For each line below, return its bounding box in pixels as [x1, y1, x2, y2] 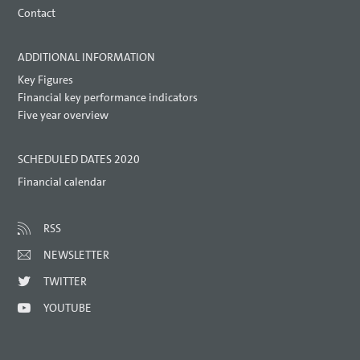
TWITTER [43, 274, 88, 288]
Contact [18, 6, 56, 20]
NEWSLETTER [43, 247, 110, 262]
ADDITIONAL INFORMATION [18, 50, 156, 64]
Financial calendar [18, 174, 107, 189]
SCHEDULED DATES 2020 [18, 152, 141, 166]
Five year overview [18, 108, 109, 122]
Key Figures [18, 72, 74, 87]
